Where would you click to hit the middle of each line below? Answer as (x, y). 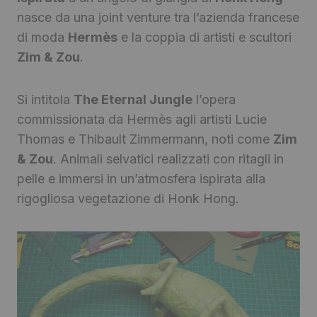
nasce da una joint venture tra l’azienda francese (158, 18)
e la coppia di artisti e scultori (204, 38)
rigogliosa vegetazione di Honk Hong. (128, 199)
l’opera (214, 100)
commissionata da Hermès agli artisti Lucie (142, 120)
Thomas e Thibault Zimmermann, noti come (145, 139)
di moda (42, 38)
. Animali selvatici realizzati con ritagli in (168, 159)
